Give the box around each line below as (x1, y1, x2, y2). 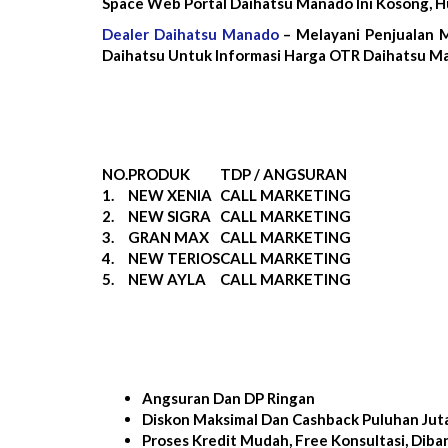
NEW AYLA (128, 269, 206, 288)
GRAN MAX (128, 227, 209, 246)
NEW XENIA (128, 185, 212, 204)
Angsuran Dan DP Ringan (142, 388, 315, 407)
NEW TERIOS (128, 248, 220, 267)
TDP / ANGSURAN (220, 164, 347, 183)
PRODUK (128, 164, 190, 183)
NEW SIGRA (128, 206, 211, 225)
